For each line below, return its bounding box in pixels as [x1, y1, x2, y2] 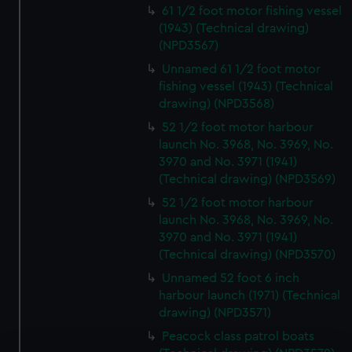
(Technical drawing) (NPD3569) [159, 173, 336, 185]
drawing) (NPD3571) [159, 306, 272, 319]
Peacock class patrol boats [162, 330, 315, 343]
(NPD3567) [159, 39, 219, 52]
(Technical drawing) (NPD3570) [159, 248, 336, 261]
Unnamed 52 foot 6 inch [162, 272, 300, 284]
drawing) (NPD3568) [159, 97, 275, 110]
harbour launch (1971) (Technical [159, 289, 341, 302]
